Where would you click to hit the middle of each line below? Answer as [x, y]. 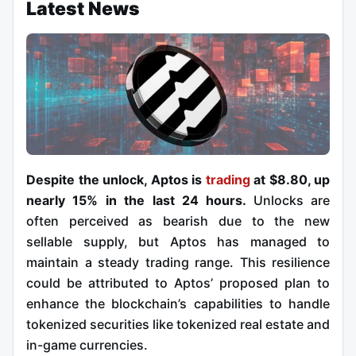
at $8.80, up [290, 179]
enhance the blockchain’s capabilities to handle [178, 303]
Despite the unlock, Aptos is [116, 179]
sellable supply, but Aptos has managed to [178, 241]
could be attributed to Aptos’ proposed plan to [178, 282]
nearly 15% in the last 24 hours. [140, 200]
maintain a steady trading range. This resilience [178, 262]
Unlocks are [291, 200]
